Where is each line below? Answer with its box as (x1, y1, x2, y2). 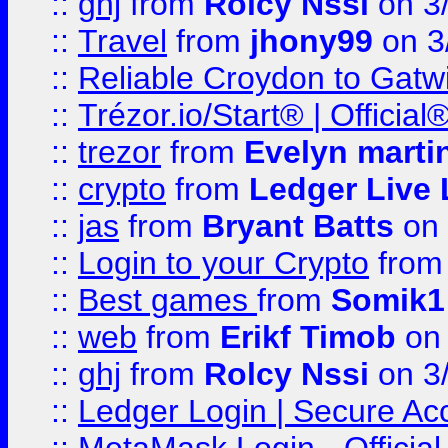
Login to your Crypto (78, 245, 369, 281)
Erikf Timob (220, 319, 396, 355)
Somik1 (331, 282, 445, 318)
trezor (78, 134, 161, 170)
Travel (78, 23, 167, 59)
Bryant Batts (202, 208, 394, 244)
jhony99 (250, 23, 373, 59)
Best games (78, 282, 257, 318)
